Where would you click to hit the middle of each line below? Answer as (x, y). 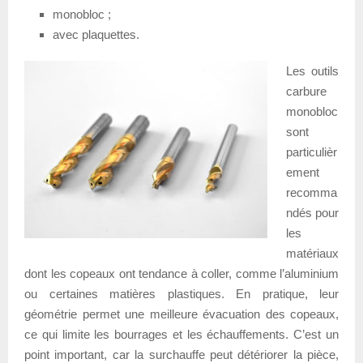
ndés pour (312, 212)
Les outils (312, 70)
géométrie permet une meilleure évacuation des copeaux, (181, 314)
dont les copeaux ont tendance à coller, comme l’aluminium (181, 273)
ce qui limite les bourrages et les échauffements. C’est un (181, 334)
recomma (311, 192)
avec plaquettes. (96, 34)
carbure (306, 91)
